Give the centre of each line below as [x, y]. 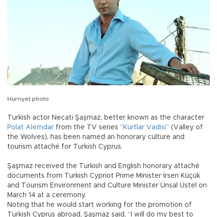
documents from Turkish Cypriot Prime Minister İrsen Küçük [104, 176]
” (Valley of [185, 128]
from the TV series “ [88, 128]
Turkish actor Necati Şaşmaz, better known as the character [106, 118]
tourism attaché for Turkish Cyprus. [66, 147]
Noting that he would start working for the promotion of [100, 205]
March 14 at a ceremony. [47, 195]
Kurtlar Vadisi [145, 128]
